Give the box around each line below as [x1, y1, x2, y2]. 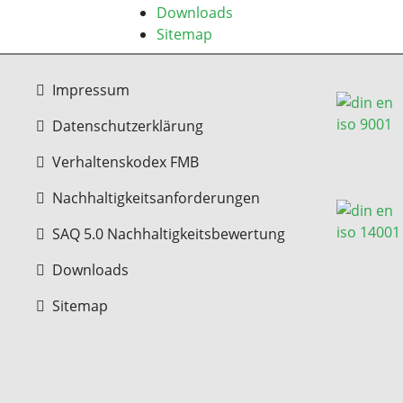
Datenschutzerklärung [52, 116, 203, 136]
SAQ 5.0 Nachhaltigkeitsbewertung [52, 224, 285, 244]
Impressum [52, 80, 130, 100]
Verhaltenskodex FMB [52, 152, 199, 172]
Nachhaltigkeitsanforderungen [52, 188, 260, 208]
